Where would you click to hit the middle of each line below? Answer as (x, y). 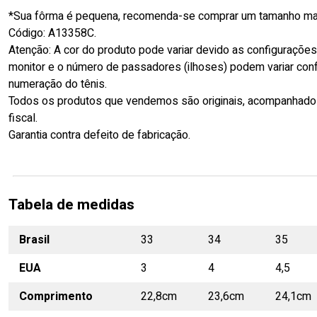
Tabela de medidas (71, 204)
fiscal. (23, 118)
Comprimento (56, 296)
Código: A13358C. (52, 33)
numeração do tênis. (58, 84)
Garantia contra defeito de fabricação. (99, 135)
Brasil (34, 240)
